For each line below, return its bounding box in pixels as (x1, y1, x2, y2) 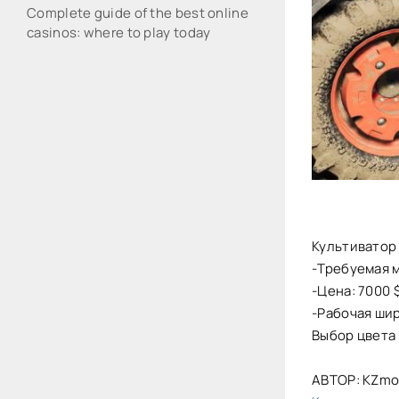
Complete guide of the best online (27, 4, 248, 22)
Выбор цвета (312, 326, 396, 346)
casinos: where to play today (27, 23, 211, 42)
